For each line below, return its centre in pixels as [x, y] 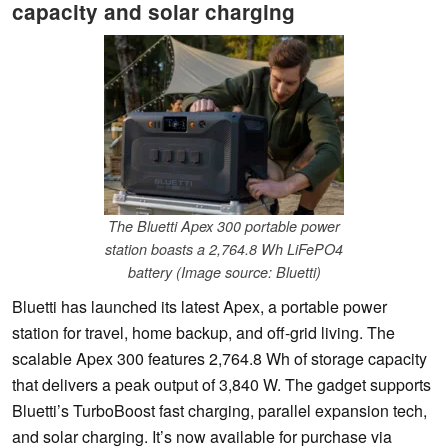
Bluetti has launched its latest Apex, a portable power [199, 307]
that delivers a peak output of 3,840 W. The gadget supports [221, 385]
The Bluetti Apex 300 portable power [224, 226]
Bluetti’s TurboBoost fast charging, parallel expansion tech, [219, 411]
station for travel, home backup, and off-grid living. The [203, 333]
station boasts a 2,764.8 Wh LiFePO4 [224, 249]
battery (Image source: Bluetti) [224, 272]
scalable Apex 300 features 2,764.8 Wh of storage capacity [219, 359]
